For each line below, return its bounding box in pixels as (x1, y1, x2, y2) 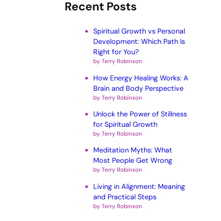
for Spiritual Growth (93, 119, 157, 129)
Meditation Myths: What (93, 146, 172, 155)
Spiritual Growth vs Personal (93, 27, 185, 36)
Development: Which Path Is (93, 37, 185, 46)
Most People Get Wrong (93, 156, 172, 165)
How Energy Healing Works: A (93, 73, 188, 82)
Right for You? (93, 47, 139, 57)
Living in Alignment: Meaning (93, 182, 185, 191)
